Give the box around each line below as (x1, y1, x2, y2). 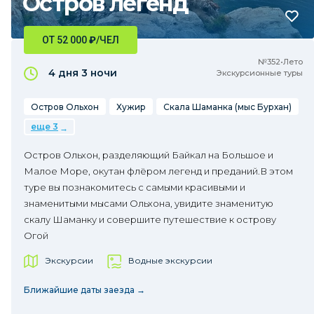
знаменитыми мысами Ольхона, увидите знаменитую (24, 198, 273, 209)
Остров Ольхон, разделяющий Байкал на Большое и (24, 149, 273, 161)
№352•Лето (258, 57, 303, 67)
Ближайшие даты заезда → (24, 285, 145, 295)
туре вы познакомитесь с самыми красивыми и (24, 182, 245, 193)
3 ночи (81, 67, 117, 79)
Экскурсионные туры (217, 68, 303, 78)
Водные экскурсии (128, 255, 212, 266)
